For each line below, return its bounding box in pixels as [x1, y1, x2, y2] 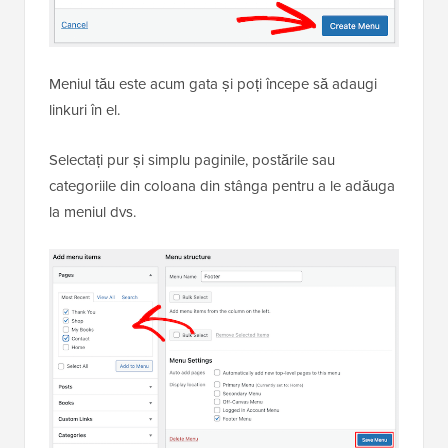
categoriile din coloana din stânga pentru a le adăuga [49, 175, 395, 198]
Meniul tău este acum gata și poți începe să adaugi [49, 73, 377, 96]
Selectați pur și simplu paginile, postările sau [49, 149, 335, 172]
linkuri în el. [49, 99, 120, 122]
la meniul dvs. [49, 201, 136, 224]
